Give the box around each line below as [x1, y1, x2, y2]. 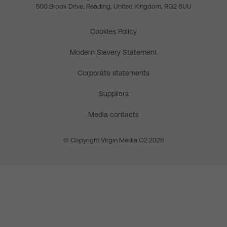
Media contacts [88, 110, 139, 119]
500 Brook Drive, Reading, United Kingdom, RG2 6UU [35, 3, 192, 10]
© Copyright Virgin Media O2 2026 [63, 136, 164, 144]
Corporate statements [78, 69, 149, 77]
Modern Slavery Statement [70, 48, 157, 56]
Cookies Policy [90, 27, 137, 35]
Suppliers [98, 90, 129, 98]
